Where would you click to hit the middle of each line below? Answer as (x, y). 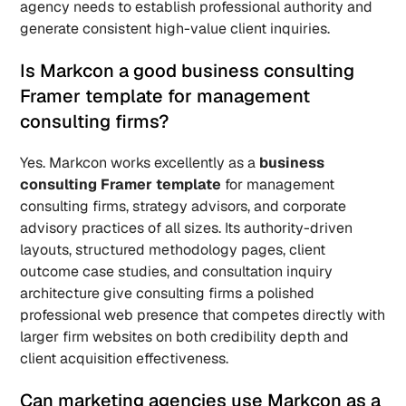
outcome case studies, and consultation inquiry (177, 271)
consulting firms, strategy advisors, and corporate (184, 206)
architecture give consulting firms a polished (168, 293)
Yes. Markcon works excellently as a (140, 163)
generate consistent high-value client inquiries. (175, 29)
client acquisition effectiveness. (125, 358)
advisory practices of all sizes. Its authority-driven (187, 228)
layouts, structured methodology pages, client (173, 250)
